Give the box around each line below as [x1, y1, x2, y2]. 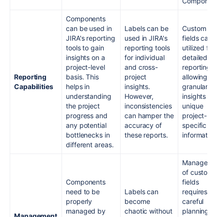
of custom [182, 168, 214, 177]
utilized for [182, 44, 215, 52]
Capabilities [14, 82, 53, 91]
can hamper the [124, 111, 174, 120]
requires [182, 187, 208, 196]
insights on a [66, 53, 105, 62]
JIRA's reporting [66, 34, 115, 43]
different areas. [66, 140, 114, 149]
